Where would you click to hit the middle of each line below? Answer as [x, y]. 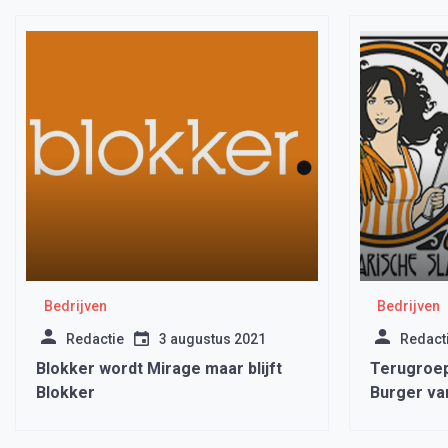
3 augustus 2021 [212, 339]
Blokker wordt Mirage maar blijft [159, 368]
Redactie [95, 339]
